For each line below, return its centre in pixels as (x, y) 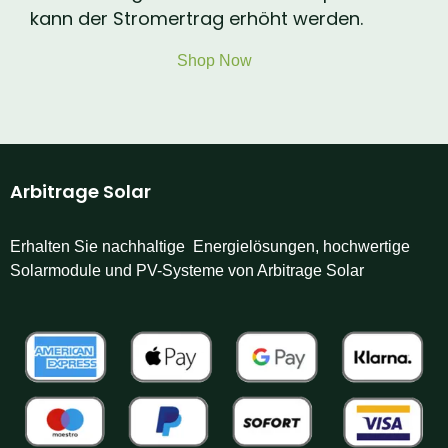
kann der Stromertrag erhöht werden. (196, 19)
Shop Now (214, 60)
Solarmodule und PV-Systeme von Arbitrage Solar (187, 270)
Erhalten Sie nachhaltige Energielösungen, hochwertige (210, 246)
